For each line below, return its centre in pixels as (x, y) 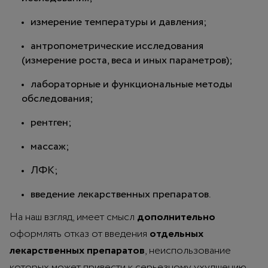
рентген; (51, 122)
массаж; (50, 146)
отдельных (176, 234)
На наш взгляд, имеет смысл (73, 217)
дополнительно (176, 217)
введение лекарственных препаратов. (121, 194)
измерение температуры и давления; (119, 22)
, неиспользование (188, 250)
